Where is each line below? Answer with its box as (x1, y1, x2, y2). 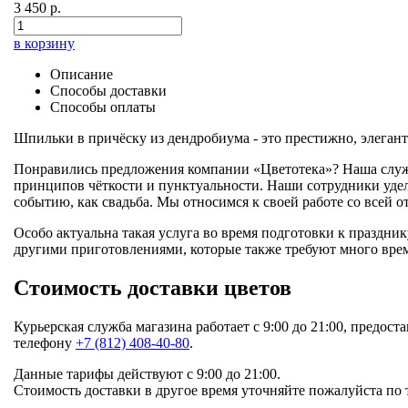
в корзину (14, 35, 75, 51)
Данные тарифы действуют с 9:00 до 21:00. (14, 365, 280, 382)
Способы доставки (50, 82, 167, 98)
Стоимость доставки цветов (14, 275, 291, 300)
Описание (50, 66, 113, 82)
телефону (14, 334, 76, 351)
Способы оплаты (50, 98, 156, 115)
